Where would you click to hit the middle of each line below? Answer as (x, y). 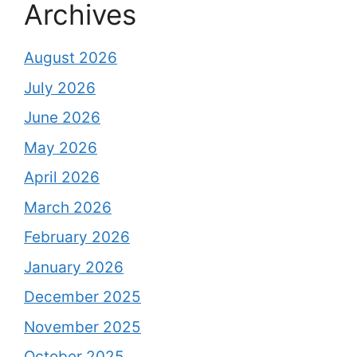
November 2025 (82, 327)
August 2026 (71, 58)
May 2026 (61, 147)
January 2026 (74, 267)
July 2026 (60, 88)
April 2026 (62, 177)
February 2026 (77, 237)
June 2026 (62, 118)
